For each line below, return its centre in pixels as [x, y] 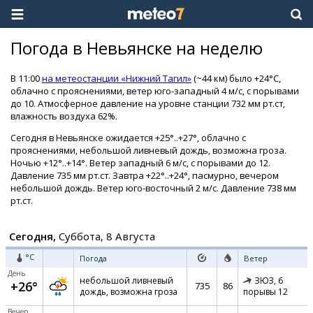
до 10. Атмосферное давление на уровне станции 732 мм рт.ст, [148, 103]
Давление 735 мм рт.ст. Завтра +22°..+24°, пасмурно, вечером [145, 175]
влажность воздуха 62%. [64, 116]
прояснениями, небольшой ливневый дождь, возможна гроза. [148, 150]
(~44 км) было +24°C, [236, 78]
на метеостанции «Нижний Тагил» [117, 78]
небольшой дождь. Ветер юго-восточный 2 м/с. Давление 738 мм [153, 188]
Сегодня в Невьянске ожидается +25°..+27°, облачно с [128, 138]
